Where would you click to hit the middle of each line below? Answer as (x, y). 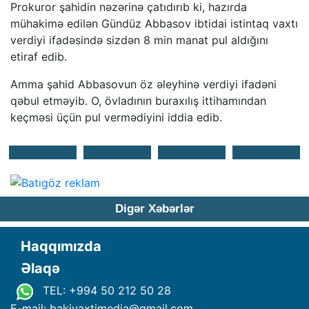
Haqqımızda (61, 247)
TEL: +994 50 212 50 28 (105, 291)
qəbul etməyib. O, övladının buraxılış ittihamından (138, 100)
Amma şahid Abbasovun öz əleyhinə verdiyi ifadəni (143, 84)
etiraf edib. (39, 56)
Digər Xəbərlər (154, 209)
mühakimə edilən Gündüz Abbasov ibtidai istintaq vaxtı (154, 23)
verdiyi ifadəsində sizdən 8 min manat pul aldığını (139, 40)
